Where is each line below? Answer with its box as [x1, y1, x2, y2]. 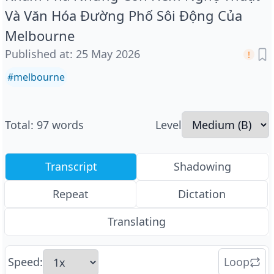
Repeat [52, 187, 89, 201]
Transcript [45, 159, 97, 174]
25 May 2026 [76, 46, 140, 61]
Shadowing [174, 159, 231, 174]
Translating [107, 214, 166, 229]
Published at [5, 46, 70, 61]
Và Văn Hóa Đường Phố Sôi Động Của [5, 6, 242, 24]
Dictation [178, 187, 226, 201]
